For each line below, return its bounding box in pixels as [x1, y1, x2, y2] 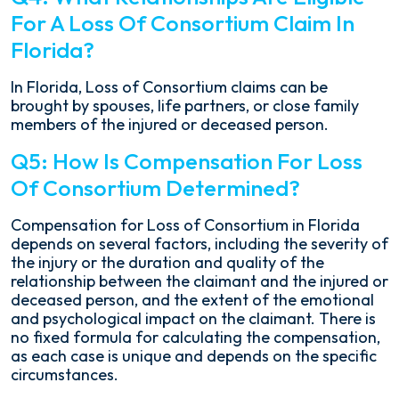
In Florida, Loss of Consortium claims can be [11, 77, 328, 98]
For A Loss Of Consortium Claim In [11, 9, 354, 38]
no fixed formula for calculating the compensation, [11, 327, 380, 348]
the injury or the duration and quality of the [11, 252, 324, 273]
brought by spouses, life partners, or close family [11, 95, 359, 117]
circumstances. [11, 364, 118, 386]
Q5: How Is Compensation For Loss [11, 147, 362, 176]
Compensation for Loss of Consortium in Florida [11, 215, 360, 236]
